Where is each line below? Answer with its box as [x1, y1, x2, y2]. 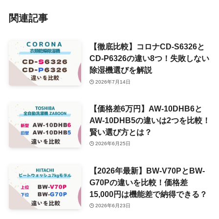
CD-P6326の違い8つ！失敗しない [89, 54, 209, 63]
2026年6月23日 [95, 203, 131, 209]
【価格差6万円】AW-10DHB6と [89, 104, 202, 113]
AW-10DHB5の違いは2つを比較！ [89, 115, 210, 125]
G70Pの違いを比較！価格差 [89, 177, 188, 187]
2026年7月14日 [95, 79, 131, 85]
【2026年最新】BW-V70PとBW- [89, 166, 205, 175]
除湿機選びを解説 [89, 66, 152, 75]
